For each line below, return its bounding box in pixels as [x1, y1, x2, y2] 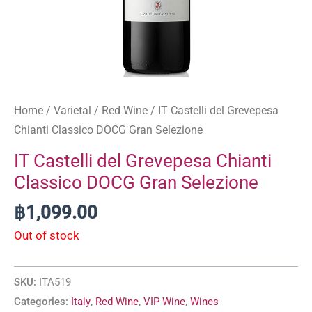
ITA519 [39, 275, 71, 288]
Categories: [14, 295, 71, 308]
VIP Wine [143, 295, 185, 308]
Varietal [54, 103, 91, 117]
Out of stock [14, 228, 79, 243]
